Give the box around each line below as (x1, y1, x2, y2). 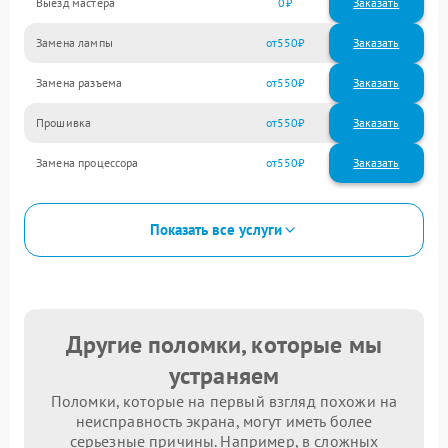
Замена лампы (36, 35, 113, 51)
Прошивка (36, 115, 92, 131)
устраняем (168, 359, 280, 391)
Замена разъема (36, 75, 123, 91)
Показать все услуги (150, 220, 282, 240)
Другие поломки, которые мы (66, 328, 382, 360)
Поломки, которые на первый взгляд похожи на (50, 390, 398, 411)
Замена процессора (36, 155, 139, 171)
